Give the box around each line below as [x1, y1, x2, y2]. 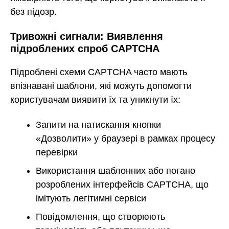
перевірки [36, 147, 78, 157]
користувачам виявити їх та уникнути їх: [10, 95, 180, 105]
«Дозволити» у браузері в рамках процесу [36, 133, 215, 144]
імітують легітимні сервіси [36, 193, 146, 203]
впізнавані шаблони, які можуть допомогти [10, 81, 192, 91]
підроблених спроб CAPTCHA [10, 42, 159, 54]
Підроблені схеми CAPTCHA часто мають [10, 67, 187, 78]
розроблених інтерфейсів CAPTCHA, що [36, 179, 209, 190]
